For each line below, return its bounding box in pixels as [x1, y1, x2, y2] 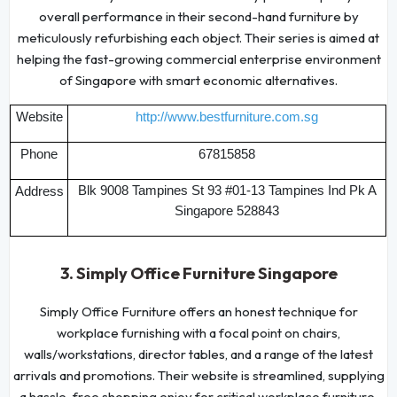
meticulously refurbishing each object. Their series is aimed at [18, 28, 379, 46]
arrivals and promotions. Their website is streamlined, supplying [12, 366, 385, 384]
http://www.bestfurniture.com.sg [136, 109, 319, 124]
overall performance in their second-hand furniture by [38, 7, 359, 25]
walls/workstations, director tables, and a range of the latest [24, 345, 373, 362]
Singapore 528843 [175, 203, 280, 218]
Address [14, 183, 64, 198]
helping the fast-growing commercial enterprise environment [16, 50, 381, 67]
